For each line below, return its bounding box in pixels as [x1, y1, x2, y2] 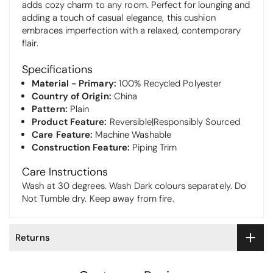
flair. [22, 37, 38, 49]
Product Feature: [32, 115, 110, 128]
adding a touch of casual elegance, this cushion [22, 11, 216, 24]
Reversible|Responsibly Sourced [109, 115, 240, 128]
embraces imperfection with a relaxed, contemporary [22, 24, 241, 37]
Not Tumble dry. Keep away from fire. [22, 193, 174, 205]
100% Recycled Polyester [119, 77, 222, 90]
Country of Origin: [32, 90, 114, 102]
